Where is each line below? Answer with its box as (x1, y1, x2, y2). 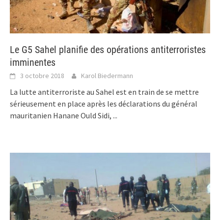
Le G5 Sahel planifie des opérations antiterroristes (10, 44, 206, 56)
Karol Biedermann (81, 71, 133, 81)
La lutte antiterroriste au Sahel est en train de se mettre (10, 87, 199, 97)
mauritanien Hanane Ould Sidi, (10, 110, 113, 121)
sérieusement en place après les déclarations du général (10, 99, 197, 109)
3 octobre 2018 (20, 71, 64, 81)
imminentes (10, 56, 55, 69)
